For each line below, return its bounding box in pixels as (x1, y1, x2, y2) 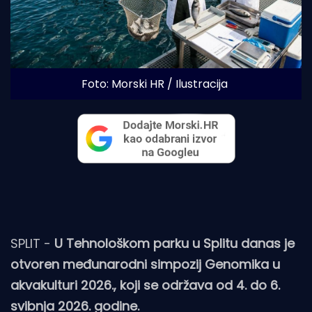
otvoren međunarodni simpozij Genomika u (10, 256, 280, 274)
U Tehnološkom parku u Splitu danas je (54, 235, 295, 253)
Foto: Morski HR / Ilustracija (81, 76, 228, 93)
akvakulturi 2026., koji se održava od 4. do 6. (10, 276, 280, 295)
